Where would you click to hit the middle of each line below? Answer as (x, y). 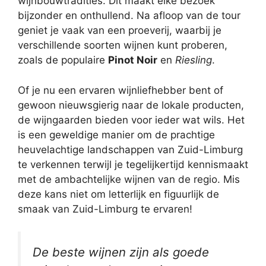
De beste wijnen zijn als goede (121, 252)
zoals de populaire (63, 60)
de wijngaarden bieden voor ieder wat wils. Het (131, 120)
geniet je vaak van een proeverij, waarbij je (120, 31)
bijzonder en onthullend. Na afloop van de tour (129, 16)
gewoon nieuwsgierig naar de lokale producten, (131, 105)
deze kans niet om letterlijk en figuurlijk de (118, 194)
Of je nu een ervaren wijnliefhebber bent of (121, 90)
